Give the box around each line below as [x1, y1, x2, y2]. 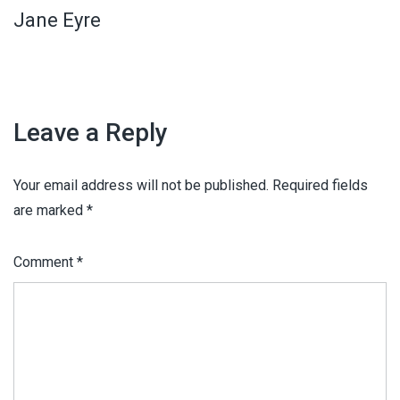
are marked [13, 201, 87, 219]
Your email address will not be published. [13, 176, 269, 194]
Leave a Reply [13, 117, 168, 147]
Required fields [272, 176, 368, 194]
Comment [13, 253, 77, 271]
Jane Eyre [13, 8, 101, 31]
